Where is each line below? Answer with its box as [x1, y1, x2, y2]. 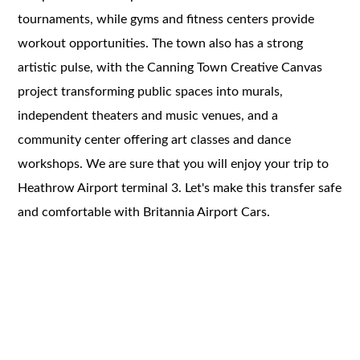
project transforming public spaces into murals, [18, 84, 284, 98]
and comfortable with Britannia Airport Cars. [18, 205, 271, 219]
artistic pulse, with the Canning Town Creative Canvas [18, 60, 323, 74]
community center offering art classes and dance [18, 133, 292, 146]
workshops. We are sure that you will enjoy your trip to [18, 157, 329, 170]
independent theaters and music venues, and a [18, 108, 279, 122]
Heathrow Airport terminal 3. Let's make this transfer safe [18, 181, 342, 194]
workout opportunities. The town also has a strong [18, 36, 304, 50]
